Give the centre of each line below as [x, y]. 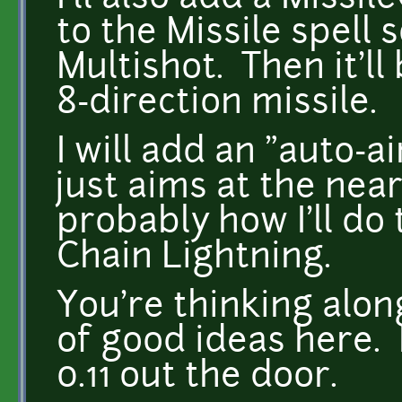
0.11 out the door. [197, 378]
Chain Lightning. [194, 258]
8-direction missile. [217, 104]
